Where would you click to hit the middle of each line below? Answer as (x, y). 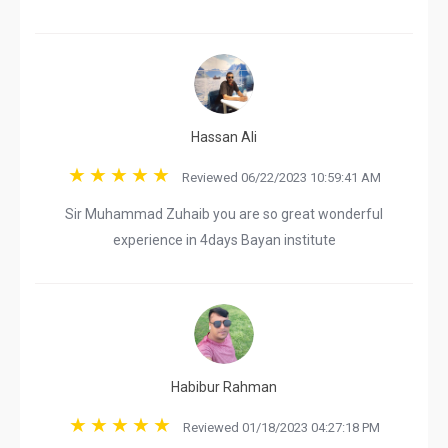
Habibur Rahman (224, 387)
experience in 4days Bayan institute (224, 240)
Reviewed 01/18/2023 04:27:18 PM (276, 427)
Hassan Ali (224, 137)
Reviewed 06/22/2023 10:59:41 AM (276, 177)
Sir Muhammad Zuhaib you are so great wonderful (224, 214)
